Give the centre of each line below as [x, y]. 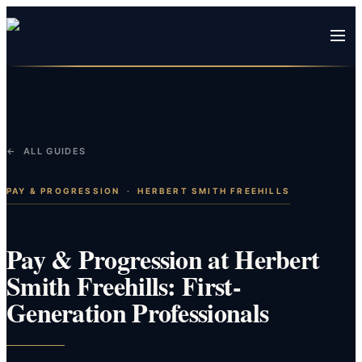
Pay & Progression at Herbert [163, 259]
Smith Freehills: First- [124, 285]
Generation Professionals [138, 312]
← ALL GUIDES [46, 151]
